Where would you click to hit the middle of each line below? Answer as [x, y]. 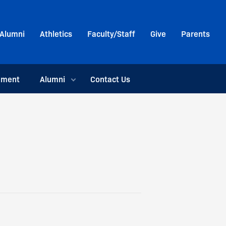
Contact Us [110, 79]
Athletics [56, 33]
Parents [195, 33]
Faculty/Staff [111, 33]
